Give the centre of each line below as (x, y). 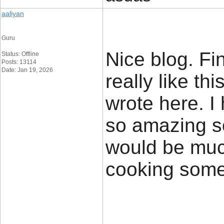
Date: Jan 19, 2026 (27, 70)
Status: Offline (20, 54)
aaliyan (13, 13)
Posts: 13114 (19, 62)
